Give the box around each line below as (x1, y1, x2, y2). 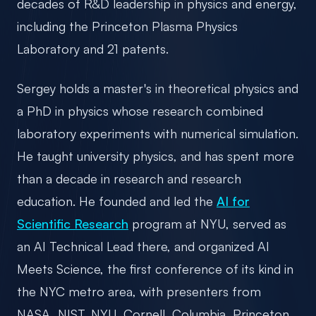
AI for (217, 193, 250, 209)
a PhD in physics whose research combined (17, 102, 263, 119)
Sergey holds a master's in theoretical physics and (17, 80, 298, 96)
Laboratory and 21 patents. (17, 40, 169, 56)
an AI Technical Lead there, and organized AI (17, 238, 269, 254)
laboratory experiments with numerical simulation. (17, 125, 298, 141)
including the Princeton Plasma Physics (17, 18, 238, 34)
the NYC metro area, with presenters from (17, 283, 261, 299)
